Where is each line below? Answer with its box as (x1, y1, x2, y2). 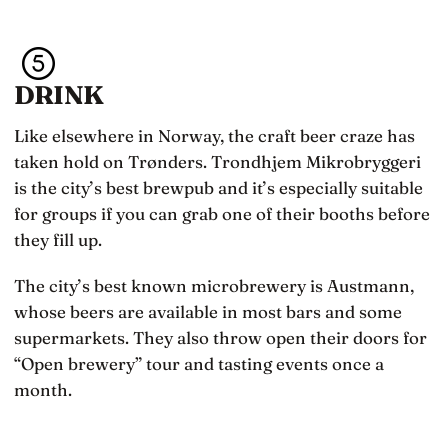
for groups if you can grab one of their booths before (14, 202, 430, 224)
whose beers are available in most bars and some (14, 301, 402, 323)
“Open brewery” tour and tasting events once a (14, 353, 384, 375)
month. (14, 379, 72, 401)
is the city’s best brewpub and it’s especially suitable (14, 176, 423, 198)
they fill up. (14, 228, 102, 250)
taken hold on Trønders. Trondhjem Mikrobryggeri (14, 150, 421, 172)
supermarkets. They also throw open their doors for (14, 327, 427, 349)
